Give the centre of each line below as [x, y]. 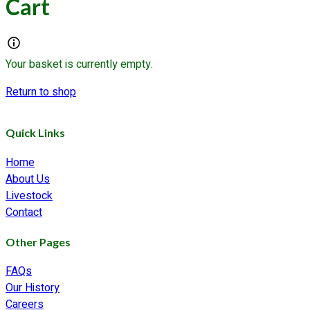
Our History [33, 288]
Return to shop [41, 92]
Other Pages [38, 242]
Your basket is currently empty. [79, 65]
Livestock [29, 195]
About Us [28, 179]
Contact [24, 212]
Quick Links [35, 133]
